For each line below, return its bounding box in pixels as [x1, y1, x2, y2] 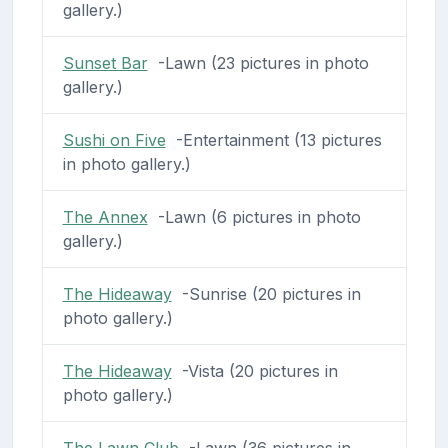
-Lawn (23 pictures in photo [147, 52, 369, 73]
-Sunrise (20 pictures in [171, 283, 361, 304]
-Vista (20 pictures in [171, 360, 338, 381]
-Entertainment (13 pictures [165, 129, 382, 150]
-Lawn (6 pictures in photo [147, 206, 361, 227]
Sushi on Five [62, 129, 166, 150]
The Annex [62, 206, 148, 227]
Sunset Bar [62, 52, 148, 73]
